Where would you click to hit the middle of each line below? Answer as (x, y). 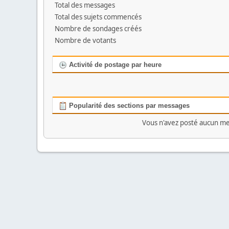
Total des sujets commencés (98, 17)
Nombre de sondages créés (98, 29)
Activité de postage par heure (114, 65)
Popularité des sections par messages (128, 106)
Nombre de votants (85, 40)
